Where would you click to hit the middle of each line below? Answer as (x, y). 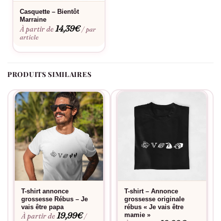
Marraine (33, 20)
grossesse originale (155, 199)
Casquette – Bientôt (50, 12)
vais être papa (43, 207)
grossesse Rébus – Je (55, 199)
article (29, 37)
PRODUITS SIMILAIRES (50, 74)
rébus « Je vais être (154, 207)
